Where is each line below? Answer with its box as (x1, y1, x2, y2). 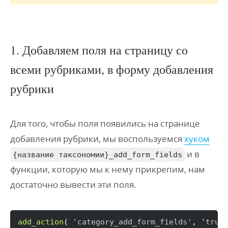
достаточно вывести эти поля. (10, 179, 136, 190)
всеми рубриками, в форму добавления (10, 61, 213, 77)
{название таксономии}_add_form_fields (13, 150, 182, 159)
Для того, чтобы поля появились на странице (10, 118, 200, 129)
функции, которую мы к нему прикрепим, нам (10, 163, 205, 175)
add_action (18, 217, 64, 226)
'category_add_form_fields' (73, 217, 192, 226)
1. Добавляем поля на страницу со (10, 42, 188, 58)
